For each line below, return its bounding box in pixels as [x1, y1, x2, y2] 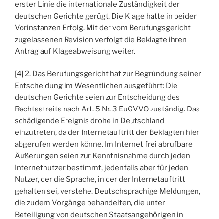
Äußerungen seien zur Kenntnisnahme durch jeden [15, 152, 190, 161]
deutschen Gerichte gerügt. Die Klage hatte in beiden [15, 11, 198, 21]
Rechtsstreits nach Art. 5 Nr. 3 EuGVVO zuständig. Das [15, 105, 200, 114]
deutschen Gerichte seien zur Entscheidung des [15, 93, 180, 102]
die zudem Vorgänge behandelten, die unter [15, 198, 165, 208]
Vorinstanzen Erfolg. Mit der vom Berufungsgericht [15, 23, 191, 32]
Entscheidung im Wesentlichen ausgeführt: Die [15, 81, 177, 90]
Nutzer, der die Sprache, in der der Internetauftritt [15, 175, 185, 184]
